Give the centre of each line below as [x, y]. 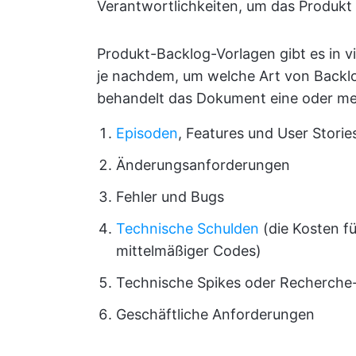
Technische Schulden [188, 228]
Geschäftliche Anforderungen [215, 314]
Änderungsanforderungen [203, 165]
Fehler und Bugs [170, 197]
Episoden [147, 133]
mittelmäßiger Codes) [189, 251]
